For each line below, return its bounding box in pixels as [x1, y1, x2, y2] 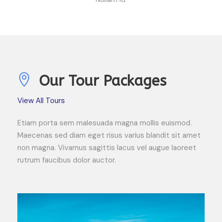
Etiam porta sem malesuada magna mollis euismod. [17, 117, 192, 128]
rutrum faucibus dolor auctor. [17, 155, 116, 165]
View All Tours [17, 95, 65, 106]
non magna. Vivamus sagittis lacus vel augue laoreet [17, 142, 196, 153]
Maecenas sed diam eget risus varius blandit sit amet [17, 130, 201, 140]
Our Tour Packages [39, 72, 166, 90]
